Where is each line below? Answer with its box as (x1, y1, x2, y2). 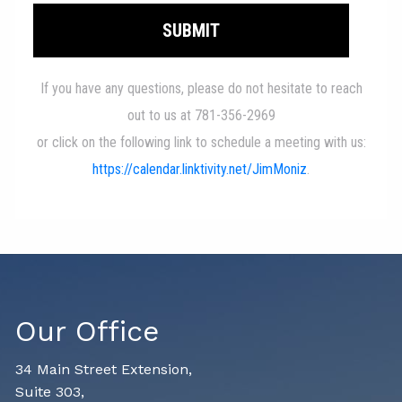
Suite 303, (15, 383, 90, 400)
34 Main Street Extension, (15, 361, 197, 378)
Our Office (15, 314, 160, 348)
